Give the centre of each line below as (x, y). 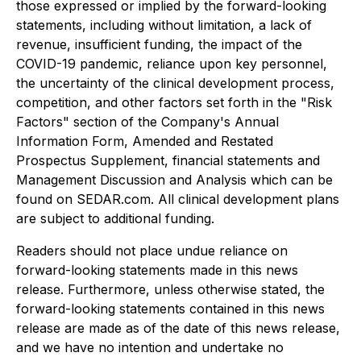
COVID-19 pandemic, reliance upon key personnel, (172, 64)
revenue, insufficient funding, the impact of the (159, 44)
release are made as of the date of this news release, (178, 328)
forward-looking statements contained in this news (170, 309)
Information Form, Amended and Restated (145, 141)
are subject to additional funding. (115, 218)
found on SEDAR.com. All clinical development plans (178, 199)
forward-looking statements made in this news (157, 270)
